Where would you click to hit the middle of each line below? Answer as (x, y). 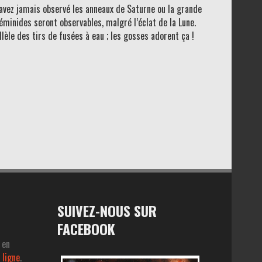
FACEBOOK (87, 228)
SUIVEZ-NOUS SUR (107, 210)
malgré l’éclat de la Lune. (151, 22)
